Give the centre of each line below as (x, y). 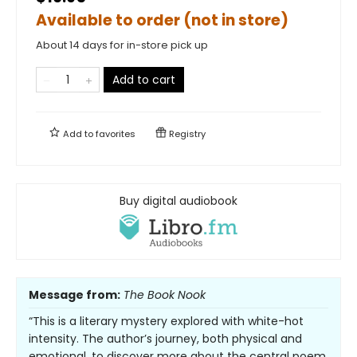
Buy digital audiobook (178, 200)
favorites (116, 133)
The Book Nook (165, 294)
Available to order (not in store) (162, 20)
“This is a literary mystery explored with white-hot (166, 321)
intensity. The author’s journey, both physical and (165, 338)
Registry (186, 133)
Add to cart (144, 79)
